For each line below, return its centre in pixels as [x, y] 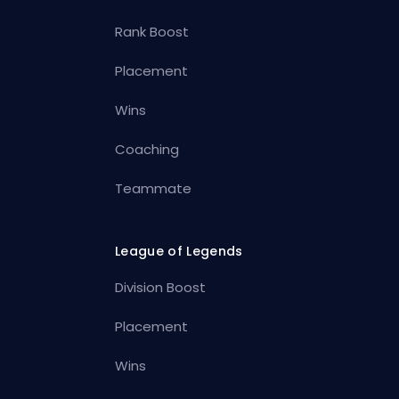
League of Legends [179, 252]
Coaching [147, 150]
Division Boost [161, 288]
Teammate [154, 189]
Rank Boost [152, 32]
